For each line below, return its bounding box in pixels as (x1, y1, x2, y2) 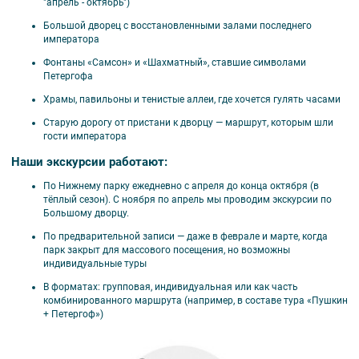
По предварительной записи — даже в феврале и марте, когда (43, 230, 328, 242)
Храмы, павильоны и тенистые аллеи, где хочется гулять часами (43, 94, 341, 106)
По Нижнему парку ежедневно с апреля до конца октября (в (43, 179, 319, 192)
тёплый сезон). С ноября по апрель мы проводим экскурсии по (43, 193, 332, 205)
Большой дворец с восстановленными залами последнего (43, 19, 312, 31)
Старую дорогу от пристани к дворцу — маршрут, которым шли (43, 117, 333, 129)
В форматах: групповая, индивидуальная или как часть (43, 281, 298, 293)
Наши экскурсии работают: (11, 154, 167, 169)
